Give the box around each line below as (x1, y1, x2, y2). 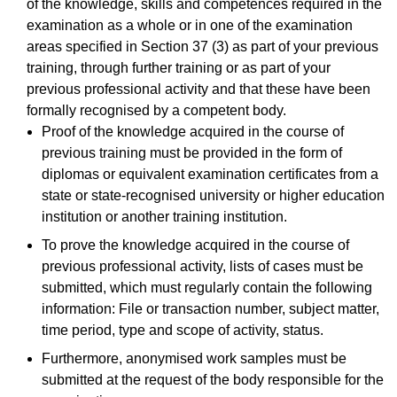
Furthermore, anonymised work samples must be (42, 350, 347, 366)
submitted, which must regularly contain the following (42, 279, 373, 295)
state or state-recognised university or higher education (42, 187, 385, 203)
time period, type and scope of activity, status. (42, 322, 324, 338)
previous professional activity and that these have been (26, 81, 370, 97)
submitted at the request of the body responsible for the (42, 371, 385, 387)
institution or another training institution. (42, 208, 288, 224)
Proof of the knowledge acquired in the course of (42, 123, 345, 139)
